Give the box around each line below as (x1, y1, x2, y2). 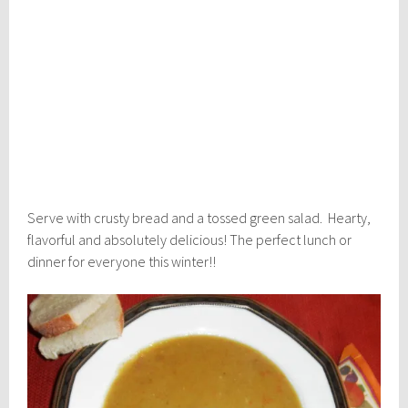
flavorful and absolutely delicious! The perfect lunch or (27, 230, 352, 250)
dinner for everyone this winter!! (27, 252, 217, 271)
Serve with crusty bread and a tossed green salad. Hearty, (27, 209, 372, 228)
